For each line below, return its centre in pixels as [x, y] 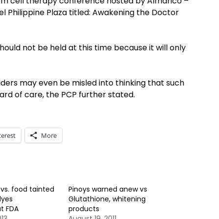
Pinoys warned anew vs [108, 189]
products [84, 209]
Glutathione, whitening [107, 199]
